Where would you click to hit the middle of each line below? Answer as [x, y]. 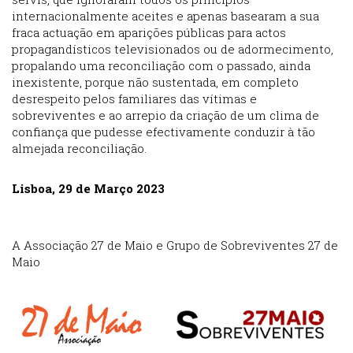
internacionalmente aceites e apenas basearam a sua [165, 16]
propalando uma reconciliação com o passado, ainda [161, 66]
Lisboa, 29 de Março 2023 [88, 189]
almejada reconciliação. [79, 149]
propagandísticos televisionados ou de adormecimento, [173, 49]
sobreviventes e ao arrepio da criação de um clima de [165, 115]
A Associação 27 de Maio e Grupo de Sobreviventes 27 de [175, 245]
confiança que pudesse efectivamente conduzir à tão [163, 132]
